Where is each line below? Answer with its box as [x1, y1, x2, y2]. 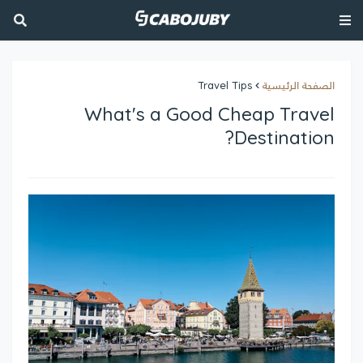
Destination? [234, 119, 335, 156]
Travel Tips [198, 75, 252, 95]
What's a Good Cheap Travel [84, 96, 335, 132]
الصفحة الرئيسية [263, 75, 335, 95]
